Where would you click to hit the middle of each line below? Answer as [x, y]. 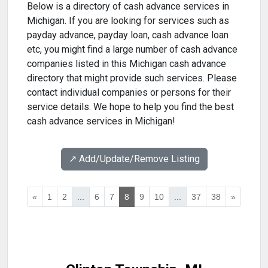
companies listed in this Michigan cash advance [127, 64]
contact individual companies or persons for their [129, 93]
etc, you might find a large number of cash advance [132, 50]
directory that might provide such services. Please [132, 78]
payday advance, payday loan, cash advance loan [128, 35]
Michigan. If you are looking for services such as [128, 21]
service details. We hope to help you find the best [130, 107]
